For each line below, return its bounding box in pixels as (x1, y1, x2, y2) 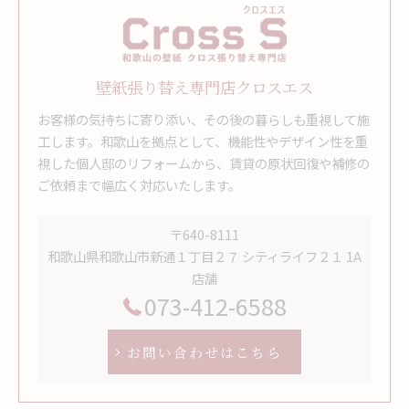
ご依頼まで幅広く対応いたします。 (37, 174, 241, 194)
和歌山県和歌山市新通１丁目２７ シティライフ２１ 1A (47, 246, 362, 266)
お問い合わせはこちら (127, 341, 282, 362)
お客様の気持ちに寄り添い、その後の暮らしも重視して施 (37, 109, 370, 129)
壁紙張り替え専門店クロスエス (96, 75, 313, 99)
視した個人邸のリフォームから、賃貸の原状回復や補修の (37, 152, 370, 173)
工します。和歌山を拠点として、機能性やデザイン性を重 (37, 131, 368, 151)
